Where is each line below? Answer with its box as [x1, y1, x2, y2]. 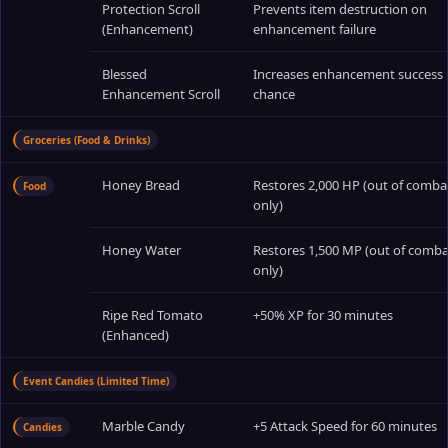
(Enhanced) [102, 326, 169, 344]
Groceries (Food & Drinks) [23, 133, 150, 147]
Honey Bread [102, 176, 180, 194]
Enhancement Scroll [102, 85, 220, 103]
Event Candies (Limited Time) [23, 374, 169, 388]
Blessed [102, 65, 147, 83]
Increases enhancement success [253, 65, 443, 83]
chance [253, 85, 295, 103]
